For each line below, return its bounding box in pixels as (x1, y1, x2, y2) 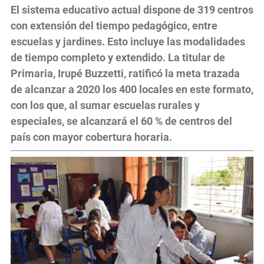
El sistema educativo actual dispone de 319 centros (11, 3, 253, 16)
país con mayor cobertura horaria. (11, 130, 172, 143)
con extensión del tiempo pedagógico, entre (11, 19, 217, 32)
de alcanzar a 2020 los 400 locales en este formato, (11, 82, 253, 95)
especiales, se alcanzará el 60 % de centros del (11, 114, 232, 127)
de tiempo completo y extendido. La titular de (11, 51, 225, 64)
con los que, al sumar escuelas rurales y (11, 98, 200, 111)
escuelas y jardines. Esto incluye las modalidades (11, 35, 245, 48)
